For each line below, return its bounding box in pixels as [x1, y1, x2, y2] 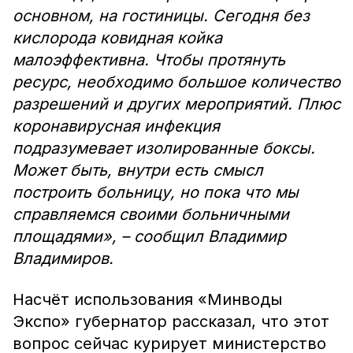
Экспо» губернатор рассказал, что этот [13, 312, 329, 331]
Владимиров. [13, 249, 113, 268]
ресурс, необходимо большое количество [13, 72, 340, 91]
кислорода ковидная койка [13, 28, 222, 47]
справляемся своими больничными [13, 205, 289, 224]
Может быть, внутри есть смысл [13, 161, 263, 180]
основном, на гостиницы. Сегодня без [13, 6, 310, 25]
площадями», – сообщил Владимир [13, 227, 286, 246]
